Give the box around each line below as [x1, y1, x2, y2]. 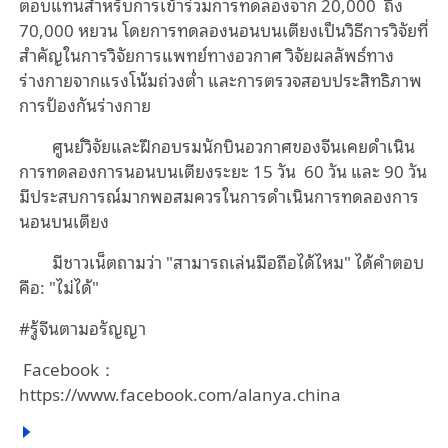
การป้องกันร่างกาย [18, 90, 151, 118]
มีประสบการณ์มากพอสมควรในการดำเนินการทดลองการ [18, 181, 419, 209]
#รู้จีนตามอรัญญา [18, 313, 146, 341]
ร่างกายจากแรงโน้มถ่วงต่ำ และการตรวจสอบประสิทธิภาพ [18, 65, 422, 93]
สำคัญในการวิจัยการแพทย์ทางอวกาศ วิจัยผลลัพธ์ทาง [18, 40, 394, 68]
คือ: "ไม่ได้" [18, 272, 99, 300]
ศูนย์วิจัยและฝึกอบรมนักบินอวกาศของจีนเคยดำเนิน [52, 131, 416, 159]
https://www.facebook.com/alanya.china [18, 380, 341, 408]
